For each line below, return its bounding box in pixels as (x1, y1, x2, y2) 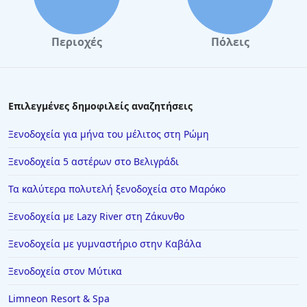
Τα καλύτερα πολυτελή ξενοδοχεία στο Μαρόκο (8, 182, 225, 196)
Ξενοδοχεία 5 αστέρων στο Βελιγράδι (8, 155, 179, 169)
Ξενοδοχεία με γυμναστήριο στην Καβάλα (8, 237, 201, 251)
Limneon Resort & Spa (8, 292, 110, 306)
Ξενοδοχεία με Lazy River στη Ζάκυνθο (8, 210, 184, 223)
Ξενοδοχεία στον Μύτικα (8, 265, 122, 278)
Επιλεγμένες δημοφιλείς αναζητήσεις (8, 99, 193, 113)
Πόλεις (211, 34, 249, 50)
